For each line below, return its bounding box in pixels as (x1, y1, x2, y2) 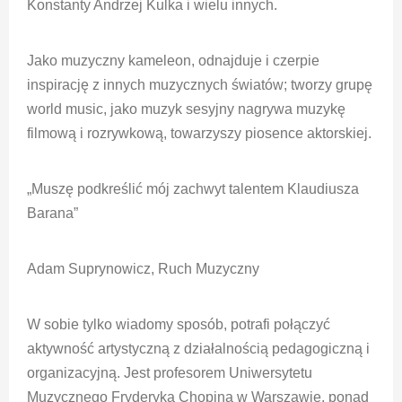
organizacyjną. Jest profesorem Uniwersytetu (27, 364, 312, 380)
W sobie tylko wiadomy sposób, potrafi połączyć (27, 316, 330, 332)
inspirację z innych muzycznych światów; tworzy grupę (27, 76, 372, 92)
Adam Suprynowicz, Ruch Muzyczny (27, 260, 259, 276)
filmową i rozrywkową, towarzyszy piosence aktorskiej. (27, 125, 371, 141)
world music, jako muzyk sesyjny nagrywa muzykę (27, 100, 345, 117)
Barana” (27, 205, 78, 221)
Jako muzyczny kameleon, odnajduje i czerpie (27, 52, 319, 68)
